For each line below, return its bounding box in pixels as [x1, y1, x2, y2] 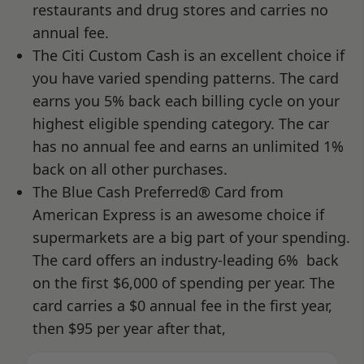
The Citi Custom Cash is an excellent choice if [32, 45, 344, 65]
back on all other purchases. [32, 158, 227, 179]
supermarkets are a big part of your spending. [32, 227, 350, 247]
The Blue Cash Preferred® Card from [32, 181, 284, 201]
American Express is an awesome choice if [32, 204, 324, 224]
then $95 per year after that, [32, 318, 226, 338]
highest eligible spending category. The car [32, 113, 329, 133]
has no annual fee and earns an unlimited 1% [32, 136, 344, 156]
